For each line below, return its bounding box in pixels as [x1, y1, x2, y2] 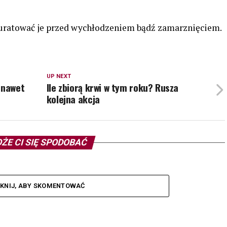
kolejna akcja [46, 92, 100, 106]
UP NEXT [46, 73, 71, 80]
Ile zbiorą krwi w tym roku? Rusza [46, 80, 179, 95]
